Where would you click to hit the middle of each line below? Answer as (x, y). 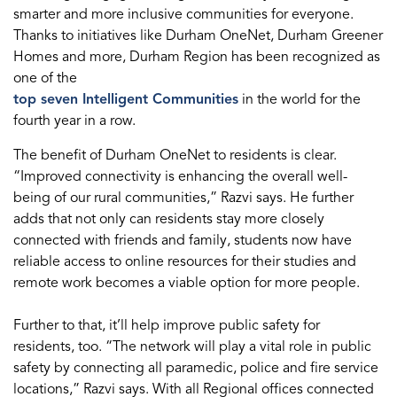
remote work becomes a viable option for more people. (187, 283)
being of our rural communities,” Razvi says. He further (183, 198)
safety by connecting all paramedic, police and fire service (196, 368)
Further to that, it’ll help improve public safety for (167, 325)
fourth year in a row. (74, 121)
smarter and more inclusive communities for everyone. (183, 14)
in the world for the (300, 99)
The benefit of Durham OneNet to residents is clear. (175, 155)
